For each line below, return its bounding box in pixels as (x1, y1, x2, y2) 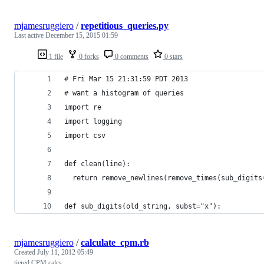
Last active (14, 31, 45, 39)
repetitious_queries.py (81, 20, 169, 31)
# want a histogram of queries (64, 88, 184, 97)
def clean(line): (64, 159, 130, 168)
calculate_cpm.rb (81, 237, 149, 247)
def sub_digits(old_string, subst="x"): (64, 202, 221, 210)
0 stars (163, 52, 183, 61)
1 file (47, 52, 63, 61)
